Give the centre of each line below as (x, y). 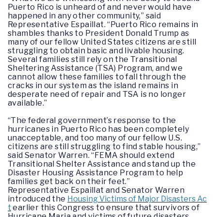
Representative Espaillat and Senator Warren (96, 190)
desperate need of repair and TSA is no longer (97, 94)
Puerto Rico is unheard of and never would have (100, 7)
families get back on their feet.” (69, 181)
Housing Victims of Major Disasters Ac (137, 199)
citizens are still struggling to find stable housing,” (104, 147)
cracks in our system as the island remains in (93, 85)
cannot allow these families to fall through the (97, 77)
